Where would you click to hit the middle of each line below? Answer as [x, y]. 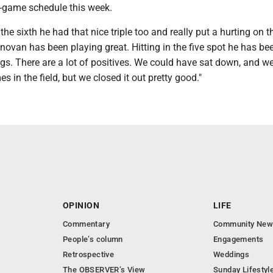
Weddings [232, 254]
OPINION [81, 205]
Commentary [86, 224]
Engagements [239, 239]
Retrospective [89, 254]
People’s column [93, 239]
